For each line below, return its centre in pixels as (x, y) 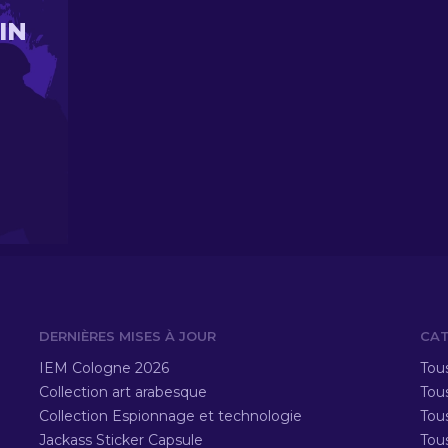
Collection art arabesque (123, 392)
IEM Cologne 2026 (104, 368)
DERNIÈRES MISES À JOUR (127, 336)
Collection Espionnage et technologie (170, 416)
